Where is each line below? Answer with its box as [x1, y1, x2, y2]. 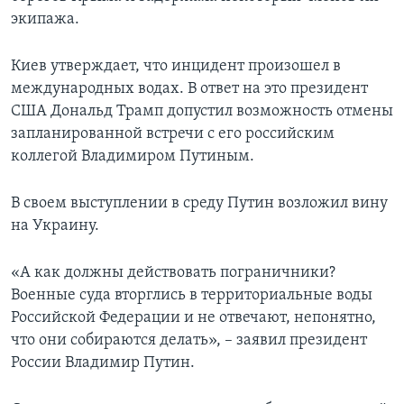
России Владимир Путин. [11, 354, 195, 372]
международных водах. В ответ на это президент [11, 80, 368, 98]
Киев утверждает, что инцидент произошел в [11, 58, 341, 76]
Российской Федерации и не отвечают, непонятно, [11, 309, 376, 327]
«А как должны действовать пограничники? [11, 264, 335, 282]
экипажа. [11, 11, 79, 29]
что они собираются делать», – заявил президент [11, 332, 367, 350]
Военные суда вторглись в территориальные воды [11, 287, 372, 305]
